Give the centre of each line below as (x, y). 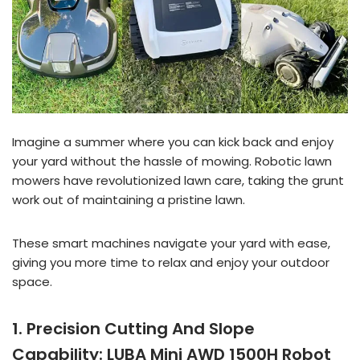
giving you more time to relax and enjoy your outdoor (171, 262)
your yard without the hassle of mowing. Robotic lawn (172, 161)
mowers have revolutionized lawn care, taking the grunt (178, 180)
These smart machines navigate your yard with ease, (171, 243)
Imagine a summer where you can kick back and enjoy (173, 142)
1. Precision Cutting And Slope (133, 329)
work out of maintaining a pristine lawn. (129, 200)
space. (32, 282)
